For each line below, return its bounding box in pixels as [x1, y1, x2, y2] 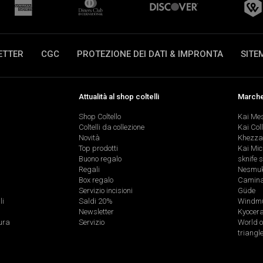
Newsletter [78, 207, 114, 217]
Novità [78, 133, 100, 143]
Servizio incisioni [78, 186, 133, 195]
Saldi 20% [78, 197, 113, 206]
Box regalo [78, 176, 113, 185]
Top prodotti [78, 144, 118, 153]
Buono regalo [78, 154, 122, 164]
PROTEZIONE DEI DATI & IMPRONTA [77, 48, 223, 59]
